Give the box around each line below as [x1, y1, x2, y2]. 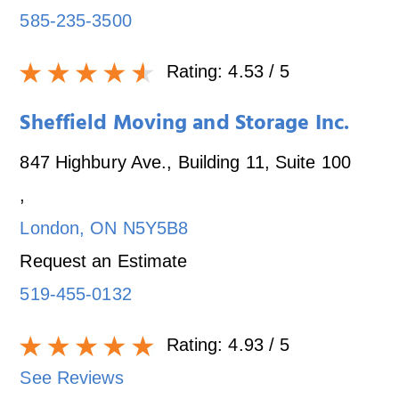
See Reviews [20, 367, 124, 387]
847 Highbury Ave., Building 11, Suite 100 [20, 151, 351, 172]
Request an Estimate [20, 250, 188, 271]
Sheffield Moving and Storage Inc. [20, 104, 350, 146]
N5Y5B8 [122, 217, 189, 238]
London [20, 217, 80, 238]
